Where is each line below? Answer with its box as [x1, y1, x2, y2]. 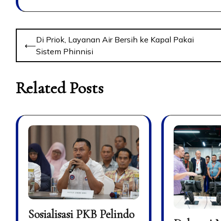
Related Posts [16, 78, 104, 99]
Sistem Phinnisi [36, 46, 93, 56]
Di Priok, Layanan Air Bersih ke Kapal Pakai [36, 34, 194, 44]
